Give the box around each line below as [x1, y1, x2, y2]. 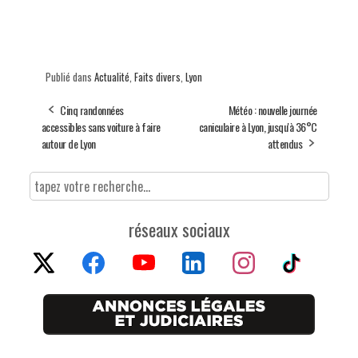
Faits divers [133, 68, 181, 85]
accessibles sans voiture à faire [41, 117, 161, 135]
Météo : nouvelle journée [228, 101, 317, 118]
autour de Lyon [41, 134, 96, 152]
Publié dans [45, 68, 94, 85]
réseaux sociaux [128, 216, 230, 242]
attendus [268, 134, 302, 152]
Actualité [93, 68, 129, 85]
